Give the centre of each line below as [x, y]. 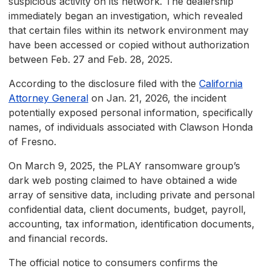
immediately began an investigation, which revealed [126, 16]
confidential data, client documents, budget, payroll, [127, 210]
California [221, 84]
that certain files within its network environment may [129, 31]
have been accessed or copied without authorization [129, 45]
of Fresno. [32, 142]
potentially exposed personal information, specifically [131, 113]
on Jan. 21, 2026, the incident [157, 98]
